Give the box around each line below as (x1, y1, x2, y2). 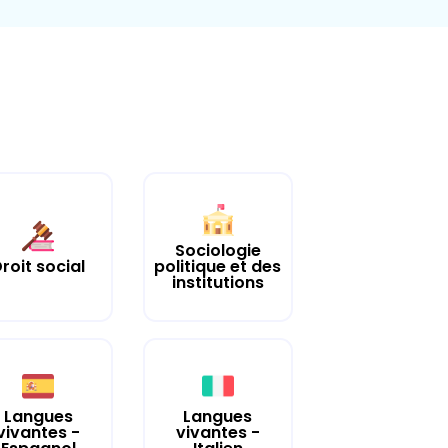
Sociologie (174, 238, 261, 262)
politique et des (154, 254, 282, 278)
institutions (171, 270, 264, 294)
